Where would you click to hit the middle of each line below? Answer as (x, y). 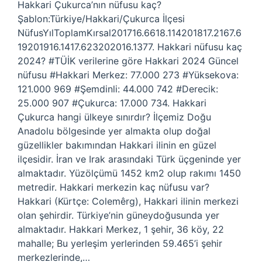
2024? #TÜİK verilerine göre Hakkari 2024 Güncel (128, 61)
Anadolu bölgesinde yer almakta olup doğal (114, 131)
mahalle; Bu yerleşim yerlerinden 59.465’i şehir (120, 243)
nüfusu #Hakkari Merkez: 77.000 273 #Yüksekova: (128, 75)
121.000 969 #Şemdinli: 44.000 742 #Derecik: (118, 89)
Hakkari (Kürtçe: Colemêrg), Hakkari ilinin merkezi (128, 201)
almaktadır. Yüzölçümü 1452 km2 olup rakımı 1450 (129, 173)
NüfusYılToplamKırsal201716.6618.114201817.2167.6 (130, 33)
